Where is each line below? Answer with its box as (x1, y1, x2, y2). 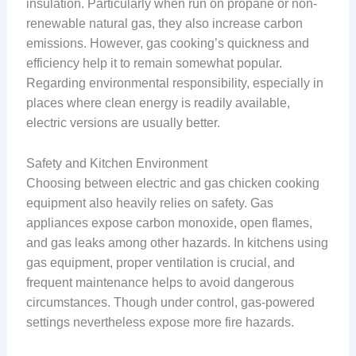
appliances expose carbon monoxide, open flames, (25, 215, 312, 230)
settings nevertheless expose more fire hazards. (25, 315, 294, 329)
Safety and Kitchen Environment (25, 156, 207, 170)
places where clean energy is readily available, (25, 95, 290, 110)
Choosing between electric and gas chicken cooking (25, 176, 319, 190)
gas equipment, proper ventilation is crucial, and (25, 255, 295, 269)
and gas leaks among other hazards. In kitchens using (25, 235, 328, 250)
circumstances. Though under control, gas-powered (25, 295, 315, 309)
